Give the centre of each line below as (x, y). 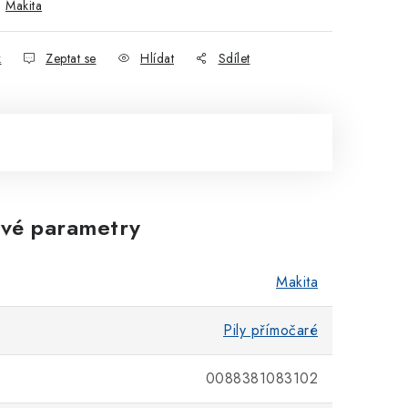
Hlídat (157, 58)
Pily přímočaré (270, 330)
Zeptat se (71, 58)
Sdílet (234, 58)
